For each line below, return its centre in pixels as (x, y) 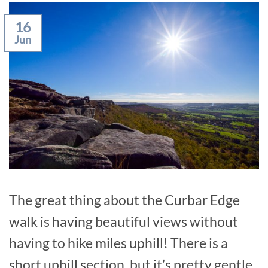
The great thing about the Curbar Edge (124, 200)
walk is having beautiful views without (124, 222)
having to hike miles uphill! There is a (118, 243)
